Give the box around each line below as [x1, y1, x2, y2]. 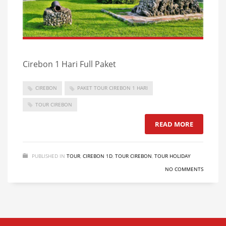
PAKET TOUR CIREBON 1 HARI [77, 84, 148, 92]
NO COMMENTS [165, 165, 203, 173]
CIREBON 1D [83, 152, 112, 159]
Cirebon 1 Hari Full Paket [23, 59, 116, 70]
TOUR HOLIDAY [154, 152, 191, 159]
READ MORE [155, 120, 193, 129]
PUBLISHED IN [32, 152, 65, 159]
